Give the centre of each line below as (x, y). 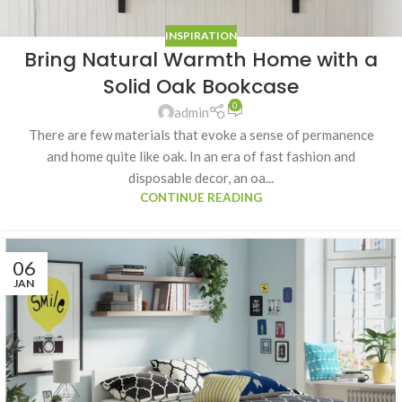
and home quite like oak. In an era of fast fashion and (201, 156)
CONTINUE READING (201, 197)
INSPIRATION (201, 35)
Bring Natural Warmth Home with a (201, 59)
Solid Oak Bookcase (201, 86)
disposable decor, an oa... (201, 177)
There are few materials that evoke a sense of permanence (201, 134)
